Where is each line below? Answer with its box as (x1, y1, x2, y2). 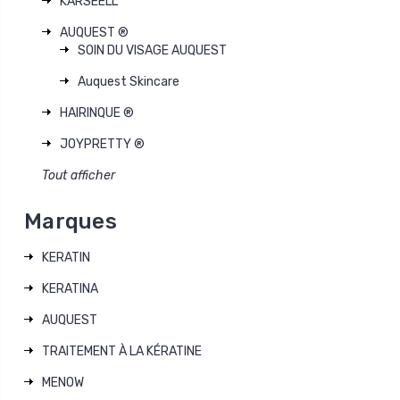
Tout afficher (42, 167, 115, 183)
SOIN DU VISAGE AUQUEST (78, 42, 227, 58)
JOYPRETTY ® (60, 136, 145, 152)
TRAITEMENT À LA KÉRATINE (42, 343, 202, 359)
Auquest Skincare (78, 73, 179, 89)
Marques (24, 208, 117, 234)
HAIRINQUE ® (60, 104, 134, 121)
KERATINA (42, 280, 98, 296)
